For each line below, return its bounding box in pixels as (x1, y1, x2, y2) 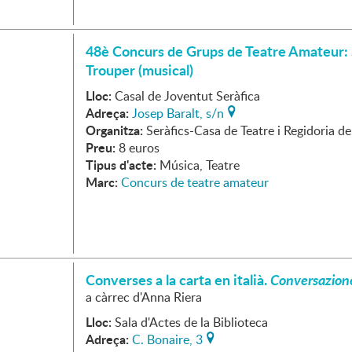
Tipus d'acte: (86, 156, 156, 174)
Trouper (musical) (86, 60, 193, 80)
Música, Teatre (159, 156, 240, 174)
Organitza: (86, 121, 143, 139)
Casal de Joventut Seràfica (115, 87, 260, 104)
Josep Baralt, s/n (132, 104, 224, 122)
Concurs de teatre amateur (121, 174, 269, 191)
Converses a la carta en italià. (86, 269, 270, 290)
